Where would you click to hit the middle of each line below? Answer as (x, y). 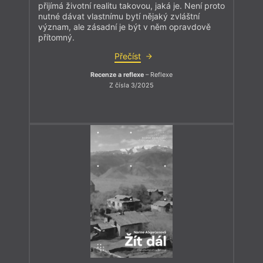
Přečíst (127, 56)
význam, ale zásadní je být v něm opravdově (124, 27)
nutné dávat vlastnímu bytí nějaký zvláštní (119, 16)
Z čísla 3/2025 (131, 85)
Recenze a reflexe (117, 75)
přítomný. (56, 38)
